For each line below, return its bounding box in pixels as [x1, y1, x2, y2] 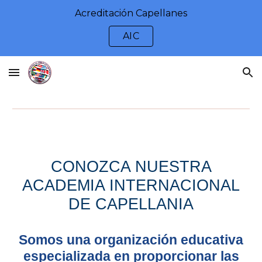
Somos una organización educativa [19, 232, 243, 247]
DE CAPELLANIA [68, 195, 194, 213]
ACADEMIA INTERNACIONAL [22, 177, 240, 194]
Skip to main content [9, 16, 92, 27]
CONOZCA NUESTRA [50, 158, 212, 175]
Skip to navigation [180, 16, 253, 27]
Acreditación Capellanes [75, 7, 187, 19]
